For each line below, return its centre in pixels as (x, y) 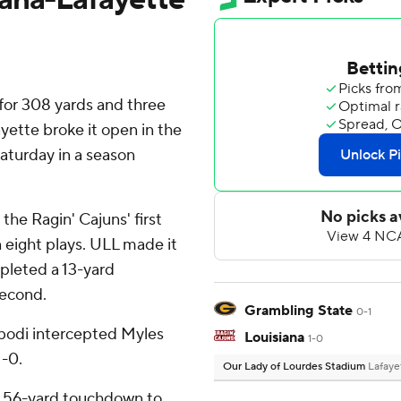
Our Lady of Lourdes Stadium (295, 367)
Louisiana (274, 338)
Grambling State (299, 311)
